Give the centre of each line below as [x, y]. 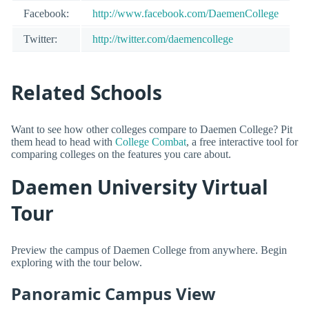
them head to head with [63, 141]
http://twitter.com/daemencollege [163, 39]
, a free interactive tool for [242, 141]
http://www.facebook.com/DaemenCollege [186, 13]
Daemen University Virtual [140, 187]
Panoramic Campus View [113, 293]
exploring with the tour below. [77, 262]
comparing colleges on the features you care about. [121, 154]
